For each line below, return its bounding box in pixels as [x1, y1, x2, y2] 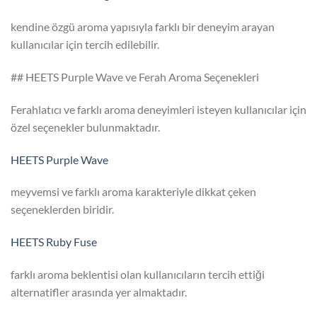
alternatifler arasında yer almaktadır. [11, 285, 187, 299]
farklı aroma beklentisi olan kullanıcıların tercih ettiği [11, 267, 265, 282]
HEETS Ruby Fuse [11, 235, 97, 249]
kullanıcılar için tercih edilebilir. [11, 38, 159, 52]
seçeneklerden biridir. [11, 202, 114, 217]
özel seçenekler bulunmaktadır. [11, 120, 160, 134]
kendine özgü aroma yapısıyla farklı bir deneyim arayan [11, 20, 275, 34]
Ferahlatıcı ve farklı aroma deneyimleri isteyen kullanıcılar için [11, 102, 306, 116]
